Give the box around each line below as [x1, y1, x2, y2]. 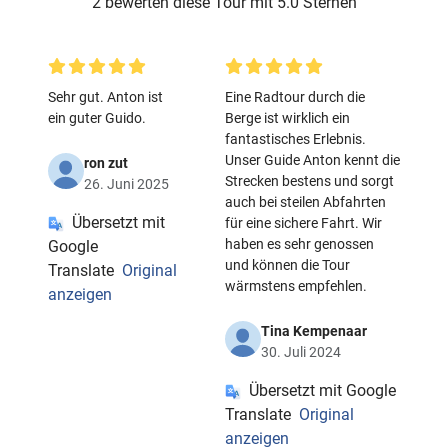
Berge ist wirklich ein [225, 110, 350, 126]
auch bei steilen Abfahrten [225, 194, 386, 210]
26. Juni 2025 [84, 176, 169, 192]
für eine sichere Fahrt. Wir [225, 215, 382, 231]
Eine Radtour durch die [225, 89, 365, 105]
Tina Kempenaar [261, 323, 367, 339]
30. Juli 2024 [261, 344, 341, 360]
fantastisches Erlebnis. [225, 131, 366, 147]
